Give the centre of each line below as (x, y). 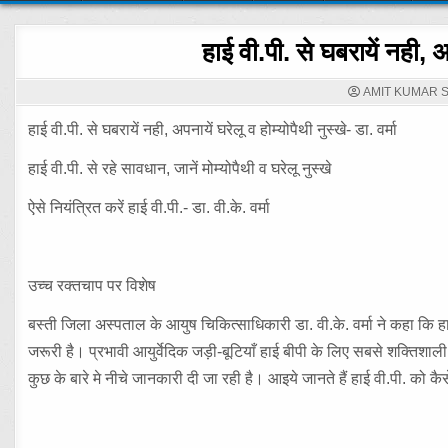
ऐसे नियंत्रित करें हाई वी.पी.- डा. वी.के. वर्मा (149, 207)
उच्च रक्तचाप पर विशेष (92, 285)
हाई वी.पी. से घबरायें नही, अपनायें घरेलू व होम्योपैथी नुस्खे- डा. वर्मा (213, 129)
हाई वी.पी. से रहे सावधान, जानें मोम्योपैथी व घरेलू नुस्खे (180, 168)
